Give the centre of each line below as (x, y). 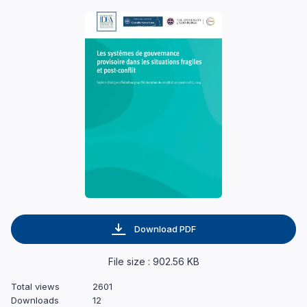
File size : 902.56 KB (153, 262)
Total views (35, 287)
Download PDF (165, 229)
